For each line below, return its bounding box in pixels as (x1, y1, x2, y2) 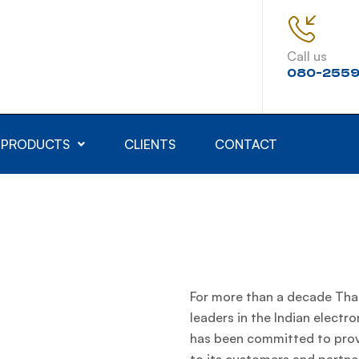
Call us (286, 48, 327, 64)
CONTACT (215, 135, 277, 152)
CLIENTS (124, 135, 175, 152)
